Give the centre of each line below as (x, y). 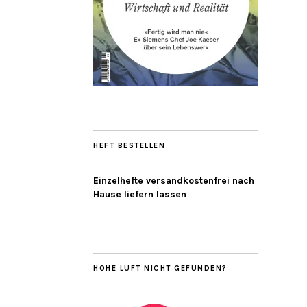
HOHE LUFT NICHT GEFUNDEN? (160, 269)
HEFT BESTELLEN (129, 146)
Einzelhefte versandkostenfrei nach (174, 181)
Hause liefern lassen (140, 195)
